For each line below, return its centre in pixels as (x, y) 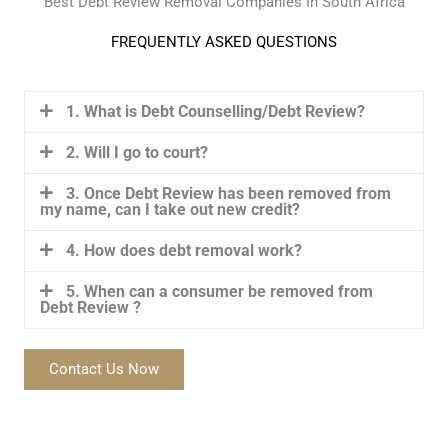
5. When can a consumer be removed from (219, 292)
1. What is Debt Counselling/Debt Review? (215, 112)
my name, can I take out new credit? (170, 210)
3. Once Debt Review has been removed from (228, 194)
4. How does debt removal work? (183, 251)
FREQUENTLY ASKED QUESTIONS (224, 42)
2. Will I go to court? (136, 153)
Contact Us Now (104, 369)
